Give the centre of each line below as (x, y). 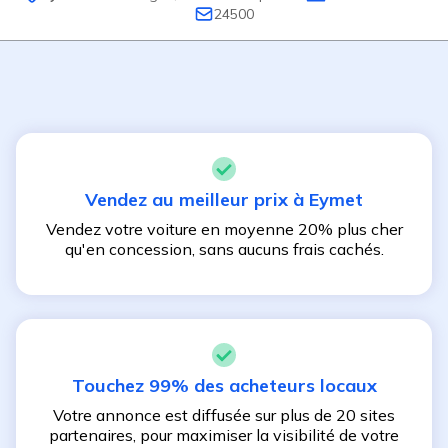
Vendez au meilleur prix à (197, 199)
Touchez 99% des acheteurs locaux (224, 385)
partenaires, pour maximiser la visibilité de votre (224, 435)
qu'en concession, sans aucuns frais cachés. (224, 249)
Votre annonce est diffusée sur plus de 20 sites (224, 415)
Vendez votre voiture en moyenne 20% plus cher (224, 229)
